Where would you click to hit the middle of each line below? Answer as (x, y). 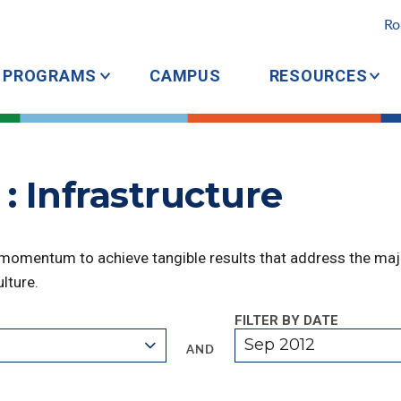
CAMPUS (185, 76)
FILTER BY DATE (286, 320)
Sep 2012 (280, 345)
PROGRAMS (50, 76)
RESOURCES (318, 76)
